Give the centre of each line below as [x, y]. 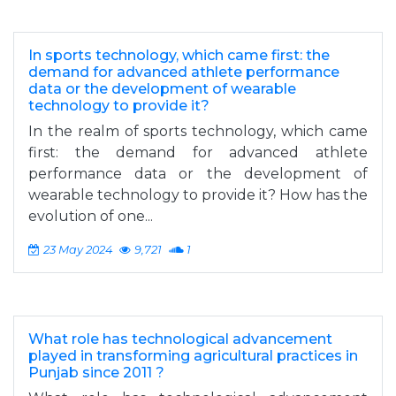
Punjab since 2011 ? [96, 373]
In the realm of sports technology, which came [198, 131]
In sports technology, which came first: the [179, 55]
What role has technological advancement [180, 339]
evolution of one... [91, 216]
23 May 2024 [78, 250]
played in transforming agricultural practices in [193, 356]
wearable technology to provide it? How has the [198, 195]
